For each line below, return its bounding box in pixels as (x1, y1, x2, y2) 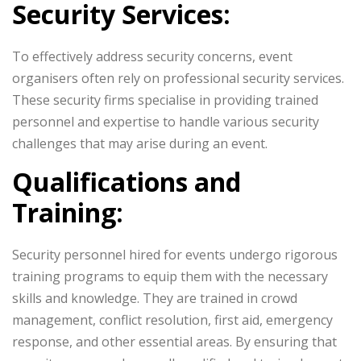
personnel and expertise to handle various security (12, 113, 319, 131)
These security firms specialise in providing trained (12, 91, 318, 109)
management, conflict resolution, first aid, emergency (12, 311, 333, 329)
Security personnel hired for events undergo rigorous (12, 246, 338, 263)
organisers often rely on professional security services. (12, 69, 344, 87)
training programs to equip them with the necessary (12, 268, 328, 285)
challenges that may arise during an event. (12, 135, 268, 152)
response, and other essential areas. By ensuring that (12, 333, 337, 351)
